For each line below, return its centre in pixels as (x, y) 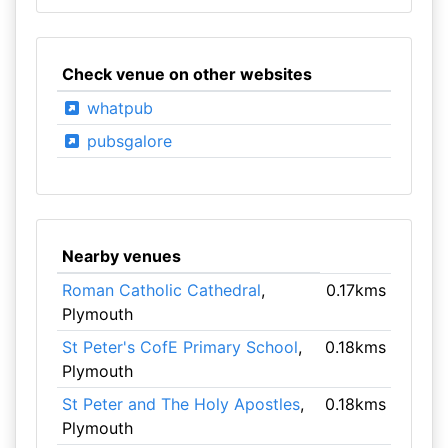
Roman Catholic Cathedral (161, 290)
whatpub (117, 108)
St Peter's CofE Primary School (179, 347)
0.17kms (356, 290)
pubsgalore (126, 141)
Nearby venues (121, 256)
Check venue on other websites (186, 74)
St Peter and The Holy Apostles (180, 404)
